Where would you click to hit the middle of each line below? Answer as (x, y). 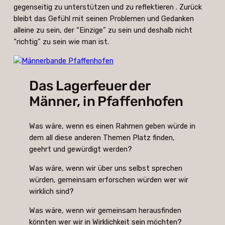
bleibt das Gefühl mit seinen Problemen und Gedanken (103, 19)
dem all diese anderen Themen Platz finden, (102, 138)
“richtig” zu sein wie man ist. (61, 42)
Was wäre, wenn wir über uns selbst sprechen (106, 168)
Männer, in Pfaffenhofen (106, 101)
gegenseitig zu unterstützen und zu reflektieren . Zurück (107, 7)
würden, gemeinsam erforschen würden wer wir (109, 180)
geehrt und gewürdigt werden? (81, 149)
